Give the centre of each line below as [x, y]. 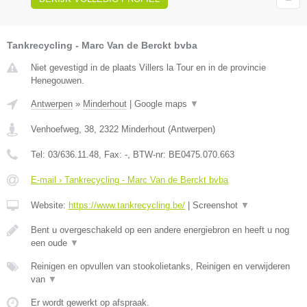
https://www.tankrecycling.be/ [127, 205]
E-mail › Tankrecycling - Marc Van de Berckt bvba [130, 180]
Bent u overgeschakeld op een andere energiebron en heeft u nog [160, 230]
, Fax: [112, 154]
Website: [50, 205]
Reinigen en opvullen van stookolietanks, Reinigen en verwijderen [160, 266]
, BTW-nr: [148, 154]
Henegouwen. [58, 80]
